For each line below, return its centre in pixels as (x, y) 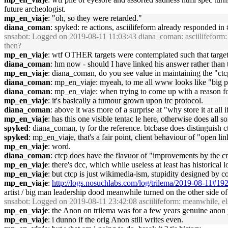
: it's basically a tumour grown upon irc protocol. (125, 101)
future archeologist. (35, 9)
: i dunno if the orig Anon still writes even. (116, 220)
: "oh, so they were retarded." (95, 18)
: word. (59, 146)
